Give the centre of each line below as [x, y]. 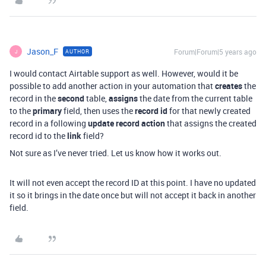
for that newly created [209, 111]
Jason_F [42, 51]
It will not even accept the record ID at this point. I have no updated [133, 183]
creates [229, 86]
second [71, 98]
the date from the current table [195, 98]
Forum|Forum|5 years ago [215, 52]
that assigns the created [211, 123]
